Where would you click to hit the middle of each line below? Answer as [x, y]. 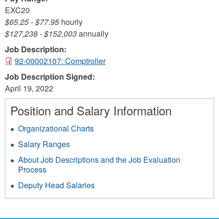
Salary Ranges [44, 144]
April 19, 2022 [29, 88]
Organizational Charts [56, 128]
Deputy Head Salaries [56, 185]
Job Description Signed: [51, 77]
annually [93, 33]
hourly [71, 22]
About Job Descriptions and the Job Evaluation [99, 160]
